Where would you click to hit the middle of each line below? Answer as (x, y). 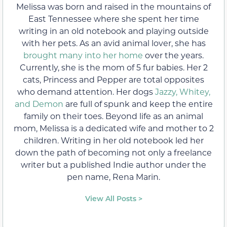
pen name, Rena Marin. (113, 177)
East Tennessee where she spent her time (113, 19)
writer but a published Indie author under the (113, 165)
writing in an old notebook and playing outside (113, 31)
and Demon (39, 104)
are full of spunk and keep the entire (138, 104)
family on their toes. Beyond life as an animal (113, 116)
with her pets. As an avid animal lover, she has (113, 43)
